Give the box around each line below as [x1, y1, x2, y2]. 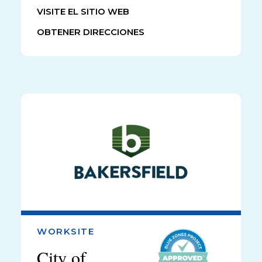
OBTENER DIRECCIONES [37, 26, 144, 37]
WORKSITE [37, 225, 94, 237]
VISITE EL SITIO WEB [37, 6, 129, 18]
